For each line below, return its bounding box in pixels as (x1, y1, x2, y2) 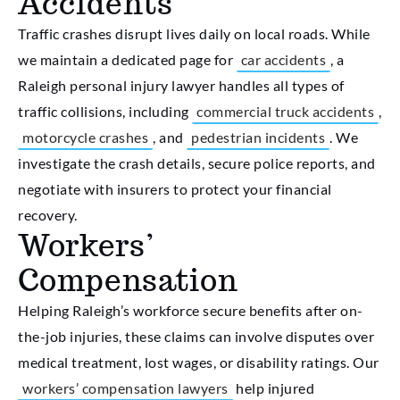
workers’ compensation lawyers (22, 379, 229, 397)
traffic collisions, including (18, 103, 192, 121)
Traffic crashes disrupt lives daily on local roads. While (18, 25, 371, 43)
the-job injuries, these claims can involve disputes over (18, 328, 374, 346)
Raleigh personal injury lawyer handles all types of (18, 77, 345, 95)
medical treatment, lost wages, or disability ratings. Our (18, 354, 379, 371)
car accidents (240, 51, 326, 69)
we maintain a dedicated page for (18, 51, 237, 69)
